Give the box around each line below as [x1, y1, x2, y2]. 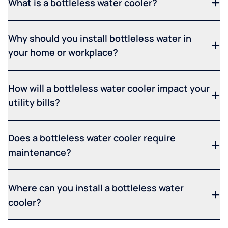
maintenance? [8, 146, 71, 158]
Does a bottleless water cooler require [8, 131, 176, 144]
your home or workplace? [8, 46, 118, 59]
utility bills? [8, 96, 60, 108]
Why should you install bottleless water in [8, 32, 191, 44]
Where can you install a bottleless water [8, 181, 184, 194]
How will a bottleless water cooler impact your [8, 81, 210, 94]
